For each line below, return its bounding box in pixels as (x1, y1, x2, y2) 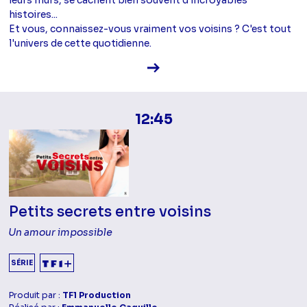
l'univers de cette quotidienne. (9, 36, 152, 49)
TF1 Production (62, 290, 132, 302)
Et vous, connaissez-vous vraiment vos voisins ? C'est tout (9, 22, 292, 35)
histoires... (9, 8, 58, 21)
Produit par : (9, 290, 63, 302)
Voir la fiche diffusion (159, 60, 258, 73)
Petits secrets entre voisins (9, 203, 212, 221)
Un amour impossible (9, 226, 113, 239)
